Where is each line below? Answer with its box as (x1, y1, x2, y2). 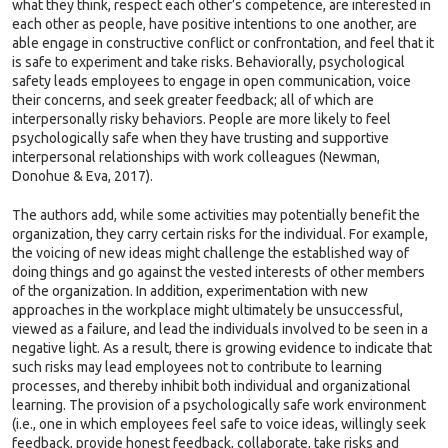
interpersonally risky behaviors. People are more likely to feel (12, 111, 391, 127)
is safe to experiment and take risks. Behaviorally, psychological (12, 54, 405, 70)
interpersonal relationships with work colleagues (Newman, (12, 149, 380, 165)
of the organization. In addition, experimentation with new (12, 283, 368, 299)
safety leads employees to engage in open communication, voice (12, 73, 411, 89)
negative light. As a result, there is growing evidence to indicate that (12, 340, 432, 356)
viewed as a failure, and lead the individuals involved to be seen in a (12, 321, 428, 337)
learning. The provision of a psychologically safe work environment (12, 397, 426, 413)
